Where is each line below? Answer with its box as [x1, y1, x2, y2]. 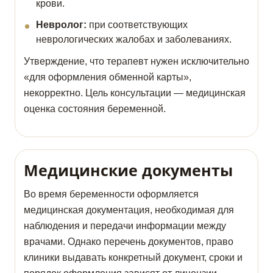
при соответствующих [87, 19, 188, 30]
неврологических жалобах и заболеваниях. [36, 34, 232, 45]
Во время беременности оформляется [24, 189, 199, 200]
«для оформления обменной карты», [24, 72, 191, 83]
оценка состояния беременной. [24, 104, 166, 115]
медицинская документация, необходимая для [24, 205, 234, 216]
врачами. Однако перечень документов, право [24, 236, 233, 247]
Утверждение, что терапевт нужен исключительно [24, 56, 249, 67]
